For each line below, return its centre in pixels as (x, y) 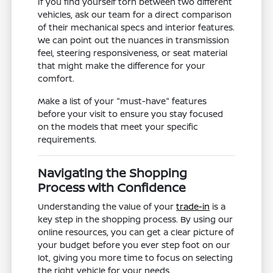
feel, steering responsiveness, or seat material (133, 53)
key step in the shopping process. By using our (136, 219)
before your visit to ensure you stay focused (131, 114)
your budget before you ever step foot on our (134, 245)
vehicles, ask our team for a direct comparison (135, 15)
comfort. (56, 79)
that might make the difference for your (122, 66)
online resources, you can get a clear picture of (136, 232)
